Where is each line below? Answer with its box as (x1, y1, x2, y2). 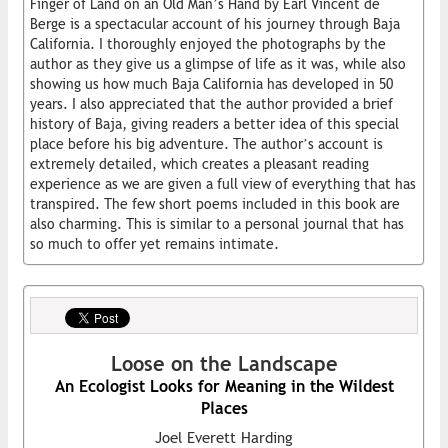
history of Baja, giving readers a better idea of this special (30, 115, 399, 132)
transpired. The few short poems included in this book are (30, 195, 400, 212)
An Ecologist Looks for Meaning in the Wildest (54, 376, 394, 396)
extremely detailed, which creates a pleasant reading (30, 155, 369, 172)
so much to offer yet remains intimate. (30, 235, 279, 252)
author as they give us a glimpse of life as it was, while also (30, 55, 406, 72)
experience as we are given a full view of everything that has (30, 175, 416, 192)
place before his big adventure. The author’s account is (30, 135, 383, 152)
